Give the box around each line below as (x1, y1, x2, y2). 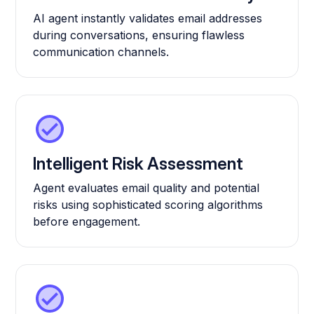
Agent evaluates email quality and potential (33, 181, 260, 196)
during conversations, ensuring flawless (33, 28, 245, 43)
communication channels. (33, 45, 170, 60)
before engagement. (33, 214, 141, 229)
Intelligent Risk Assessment (33, 153, 244, 175)
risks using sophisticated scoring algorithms (33, 198, 264, 212)
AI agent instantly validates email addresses (33, 11, 263, 26)
